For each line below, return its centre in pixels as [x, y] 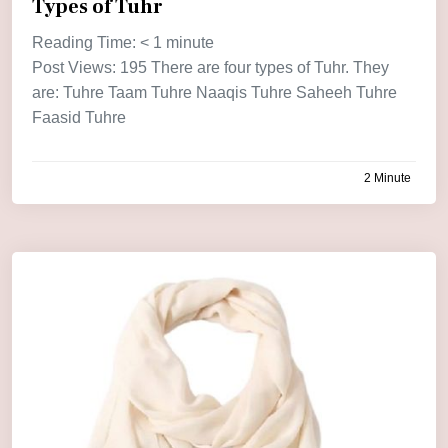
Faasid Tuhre [79, 117]
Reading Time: [86, 42]
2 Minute [387, 177]
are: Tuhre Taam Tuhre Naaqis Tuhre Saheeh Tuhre [214, 92]
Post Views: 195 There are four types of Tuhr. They [210, 67]
